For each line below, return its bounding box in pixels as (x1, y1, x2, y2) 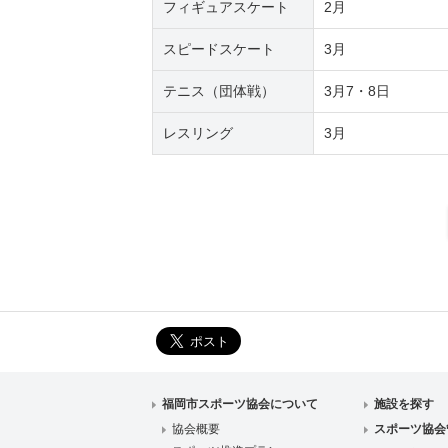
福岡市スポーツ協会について (162, 397, 318, 412)
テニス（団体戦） (163, 83, 275, 100)
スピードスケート (163, 41, 275, 58)
